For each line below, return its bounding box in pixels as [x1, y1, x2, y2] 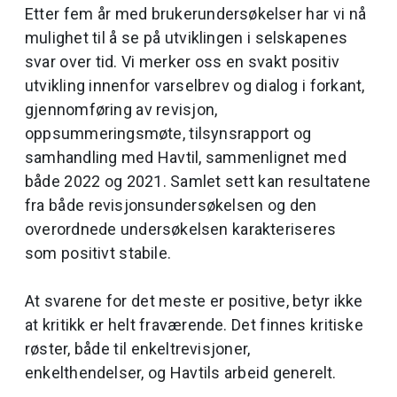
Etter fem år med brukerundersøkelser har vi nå [25, 4, 366, 23]
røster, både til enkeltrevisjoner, [25, 339, 251, 358]
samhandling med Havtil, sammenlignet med [25, 148, 346, 167]
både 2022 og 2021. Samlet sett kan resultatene [25, 172, 370, 191]
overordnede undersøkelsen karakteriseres [25, 220, 337, 238]
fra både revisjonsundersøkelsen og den [25, 196, 317, 214]
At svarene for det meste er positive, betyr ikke [25, 292, 363, 310]
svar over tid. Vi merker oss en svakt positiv [25, 52, 340, 71]
